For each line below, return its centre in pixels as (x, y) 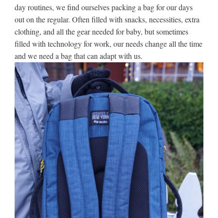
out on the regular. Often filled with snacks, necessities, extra (107, 19)
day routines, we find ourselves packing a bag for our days (104, 7)
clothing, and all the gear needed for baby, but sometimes (101, 32)
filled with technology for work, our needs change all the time (109, 44)
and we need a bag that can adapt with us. (79, 56)
